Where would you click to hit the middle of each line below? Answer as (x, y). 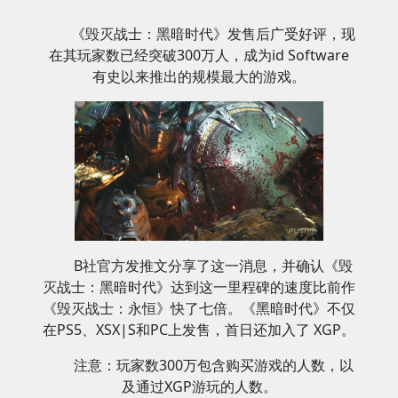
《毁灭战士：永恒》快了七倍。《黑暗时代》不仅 (199, 309)
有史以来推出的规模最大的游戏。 (199, 76)
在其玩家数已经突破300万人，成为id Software (199, 55)
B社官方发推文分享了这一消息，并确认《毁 (213, 266)
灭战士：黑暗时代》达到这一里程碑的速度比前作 (199, 287)
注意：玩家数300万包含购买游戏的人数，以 (213, 366)
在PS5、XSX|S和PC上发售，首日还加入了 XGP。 (199, 330)
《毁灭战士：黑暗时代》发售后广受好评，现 (213, 34)
